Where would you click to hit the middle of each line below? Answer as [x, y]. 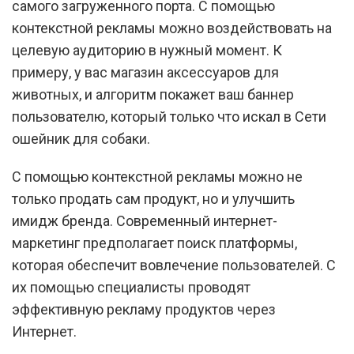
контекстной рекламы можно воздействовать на [172, 28]
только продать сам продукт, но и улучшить [153, 199]
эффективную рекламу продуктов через [144, 309]
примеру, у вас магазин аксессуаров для [145, 72]
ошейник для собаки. [81, 139]
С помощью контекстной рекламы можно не [157, 177]
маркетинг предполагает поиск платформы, [154, 243]
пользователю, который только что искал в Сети [169, 117]
